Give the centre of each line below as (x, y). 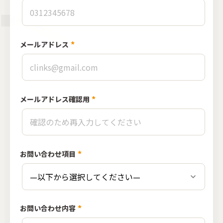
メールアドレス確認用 (55, 99)
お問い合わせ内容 (48, 208)
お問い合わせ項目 (48, 154)
